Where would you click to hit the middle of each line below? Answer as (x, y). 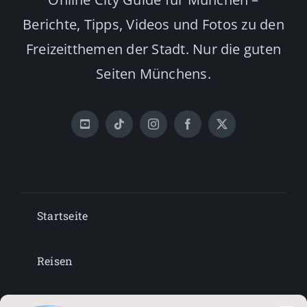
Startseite (62, 216)
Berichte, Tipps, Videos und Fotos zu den (153, 25)
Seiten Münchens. (153, 74)
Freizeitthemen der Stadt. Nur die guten (153, 49)
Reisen (55, 261)
